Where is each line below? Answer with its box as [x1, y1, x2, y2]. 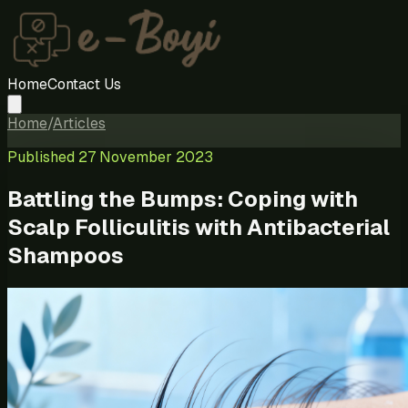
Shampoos [7, 240, 124, 270]
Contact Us [47, 74, 121, 94]
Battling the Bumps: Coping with [7, 184, 358, 213]
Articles [53, 113, 106, 133]
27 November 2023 [78, 147, 213, 167]
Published [7, 147, 78, 167]
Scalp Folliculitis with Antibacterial [7, 212, 390, 241]
